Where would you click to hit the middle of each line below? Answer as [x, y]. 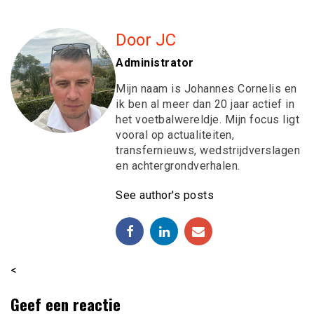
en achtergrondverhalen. [178, 165]
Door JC [146, 40]
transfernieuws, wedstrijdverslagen [208, 150]
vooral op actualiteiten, [175, 135]
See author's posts [165, 195]
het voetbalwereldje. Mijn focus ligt [207, 119]
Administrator [155, 62]
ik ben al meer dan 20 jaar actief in [205, 104]
